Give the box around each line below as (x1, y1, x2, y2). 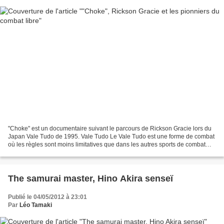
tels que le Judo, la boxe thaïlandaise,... (8, 148, 115, 156)
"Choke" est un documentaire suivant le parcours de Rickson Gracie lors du (8, 124, 211, 132)
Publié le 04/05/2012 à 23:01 (8, 193, 87, 200)
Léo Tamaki (19, 201, 52, 208)
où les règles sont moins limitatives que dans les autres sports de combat (8, 140, 205, 148)
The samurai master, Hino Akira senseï (8, 173, 173, 183)
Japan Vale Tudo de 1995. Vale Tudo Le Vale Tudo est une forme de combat (8, 132, 214, 140)
